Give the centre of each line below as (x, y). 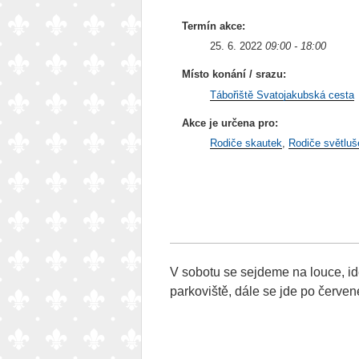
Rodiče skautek (246, 143)
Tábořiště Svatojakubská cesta (282, 95)
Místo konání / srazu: (234, 75)
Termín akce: (214, 26)
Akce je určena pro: (230, 123)
